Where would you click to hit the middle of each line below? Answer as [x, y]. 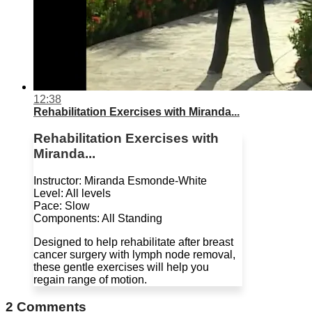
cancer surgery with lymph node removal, [134, 255]
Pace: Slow [62, 206]
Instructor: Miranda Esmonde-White [120, 181]
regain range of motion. [90, 280]
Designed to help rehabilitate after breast [133, 242]
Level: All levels [72, 194]
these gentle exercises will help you [121, 267]
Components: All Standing [98, 219]
